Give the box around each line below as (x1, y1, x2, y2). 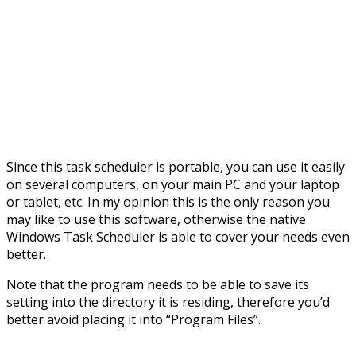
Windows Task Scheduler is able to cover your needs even (6, 227, 350, 246)
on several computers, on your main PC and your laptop (6, 175, 339, 193)
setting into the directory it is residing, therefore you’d (6, 292, 330, 311)
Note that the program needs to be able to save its (6, 275, 309, 293)
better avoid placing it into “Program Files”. (6, 310, 261, 328)
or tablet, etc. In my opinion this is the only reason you (6, 192, 330, 211)
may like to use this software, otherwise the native (6, 210, 306, 228)
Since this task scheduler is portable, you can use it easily (6, 157, 345, 176)
